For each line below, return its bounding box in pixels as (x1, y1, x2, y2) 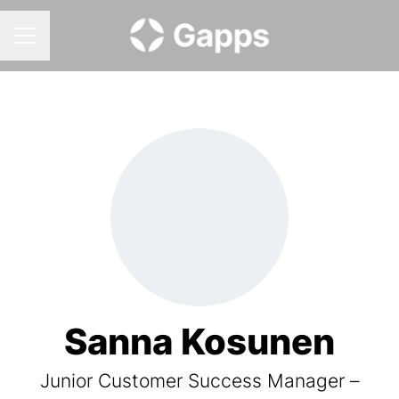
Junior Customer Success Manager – (39, 370, 360, 392)
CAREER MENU (13, 36, 108, 52)
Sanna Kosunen (64, 320, 335, 363)
